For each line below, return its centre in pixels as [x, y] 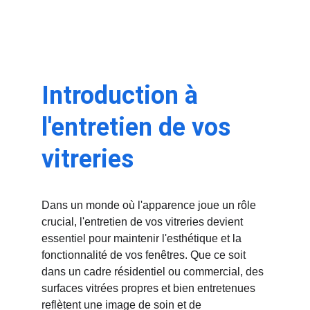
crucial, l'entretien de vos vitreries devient [144, 222]
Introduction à [123, 95]
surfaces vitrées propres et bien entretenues [150, 288]
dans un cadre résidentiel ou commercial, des [154, 272]
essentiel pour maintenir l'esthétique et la [143, 238]
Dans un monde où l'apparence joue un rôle [150, 205]
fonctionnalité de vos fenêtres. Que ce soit [145, 255]
